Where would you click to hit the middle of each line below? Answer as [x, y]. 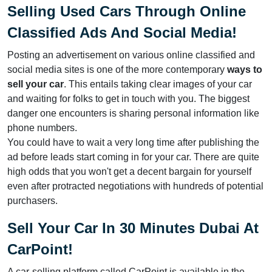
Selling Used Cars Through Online [127, 11]
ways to [245, 69]
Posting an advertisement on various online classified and [131, 55]
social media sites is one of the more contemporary [117, 69]
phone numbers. [42, 127]
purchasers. [32, 200]
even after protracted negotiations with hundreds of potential [135, 186]
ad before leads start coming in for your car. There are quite [133, 157]
